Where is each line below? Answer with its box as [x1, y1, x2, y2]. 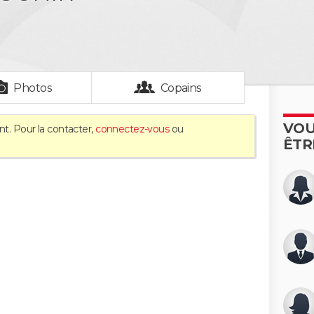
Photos [13, 81, 53, 95]
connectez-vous [95, 123, 170, 135]
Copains [160, 81, 202, 95]
